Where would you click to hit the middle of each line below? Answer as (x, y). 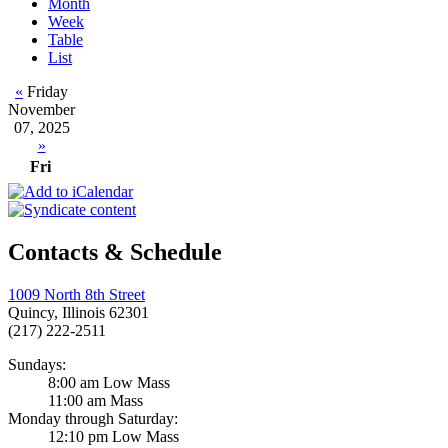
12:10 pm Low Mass (113, 437)
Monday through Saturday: (93, 419)
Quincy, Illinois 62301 (78, 313)
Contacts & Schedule (115, 252)
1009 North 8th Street (76, 295)
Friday (45, 92)
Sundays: (37, 365)
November (41, 110)
